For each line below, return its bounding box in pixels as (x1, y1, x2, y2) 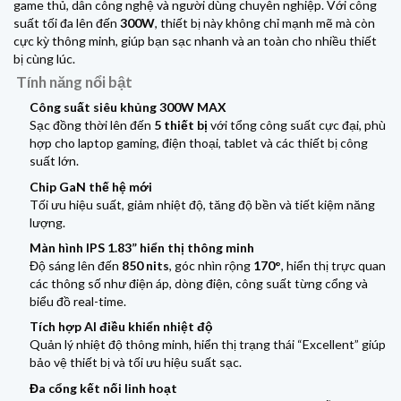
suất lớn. (30, 153, 80, 169)
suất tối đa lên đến (13, 14, 120, 30)
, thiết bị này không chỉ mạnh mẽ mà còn (155, 14, 375, 30)
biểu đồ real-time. (30, 294, 127, 310)
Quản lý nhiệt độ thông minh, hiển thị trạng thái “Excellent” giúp (30, 337, 387, 353)
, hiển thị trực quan (281, 258, 387, 274)
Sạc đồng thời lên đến (30, 117, 155, 133)
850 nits (122, 258, 170, 274)
